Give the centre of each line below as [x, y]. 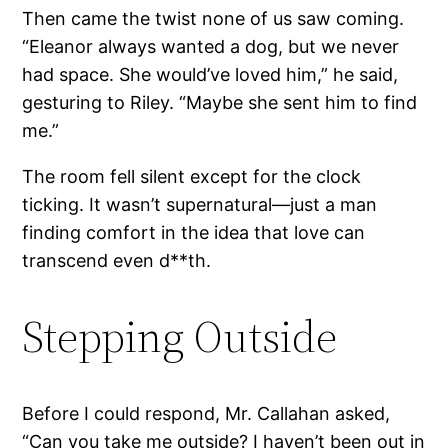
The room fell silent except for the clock [192, 176]
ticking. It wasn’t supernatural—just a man [200, 204]
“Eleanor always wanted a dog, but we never [211, 46]
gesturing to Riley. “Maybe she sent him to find [220, 102]
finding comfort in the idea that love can [194, 232]
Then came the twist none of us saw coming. [213, 18]
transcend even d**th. [117, 260]
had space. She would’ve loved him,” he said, [210, 74]
